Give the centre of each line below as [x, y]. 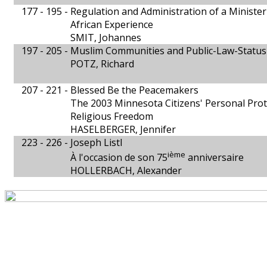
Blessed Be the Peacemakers [134, 90]
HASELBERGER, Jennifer [123, 129]
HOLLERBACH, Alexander [126, 171]
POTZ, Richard [102, 64]
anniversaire [215, 158]
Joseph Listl [96, 142]
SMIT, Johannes [106, 38]
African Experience [112, 24]
